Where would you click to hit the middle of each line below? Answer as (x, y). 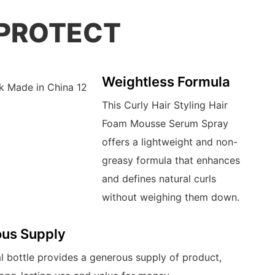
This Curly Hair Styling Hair (165, 105)
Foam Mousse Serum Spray (165, 124)
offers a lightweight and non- (169, 142)
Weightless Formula (166, 81)
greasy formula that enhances (171, 161)
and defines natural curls (159, 179)
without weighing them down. (170, 197)
